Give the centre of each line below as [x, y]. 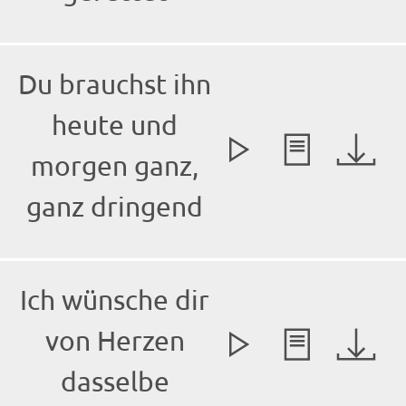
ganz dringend [115, 207]
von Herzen [115, 341]
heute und [115, 125]
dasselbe [115, 382]
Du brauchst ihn [115, 84]
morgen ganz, [115, 166]
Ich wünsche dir [115, 300]
